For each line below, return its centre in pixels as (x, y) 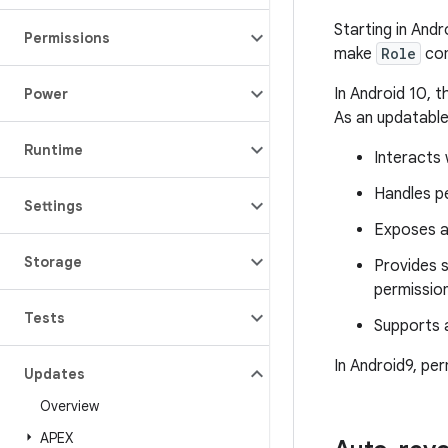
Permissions (67, 38)
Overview (69, 406)
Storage (53, 262)
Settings (53, 206)
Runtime (53, 150)
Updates (54, 374)
